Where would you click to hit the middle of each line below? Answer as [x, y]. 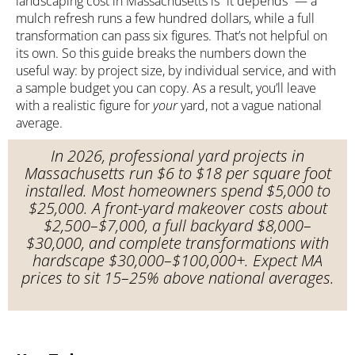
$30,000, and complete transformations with [177, 242]
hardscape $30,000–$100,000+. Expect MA [177, 260]
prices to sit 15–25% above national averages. [177, 277]
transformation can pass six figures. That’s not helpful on [172, 35]
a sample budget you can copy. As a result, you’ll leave [166, 88]
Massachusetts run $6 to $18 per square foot [177, 173]
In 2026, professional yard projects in [177, 155]
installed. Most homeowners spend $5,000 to [177, 190]
